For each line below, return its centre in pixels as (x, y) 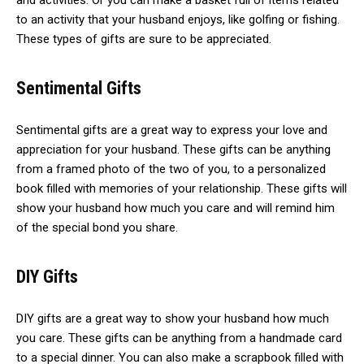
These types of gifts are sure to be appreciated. (144, 39)
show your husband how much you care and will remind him (175, 208)
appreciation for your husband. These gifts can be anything (173, 150)
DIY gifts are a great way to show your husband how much (173, 319)
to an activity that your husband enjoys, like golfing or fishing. (178, 20)
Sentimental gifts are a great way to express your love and (172, 130)
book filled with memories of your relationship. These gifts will (182, 189)
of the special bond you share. (97, 228)
